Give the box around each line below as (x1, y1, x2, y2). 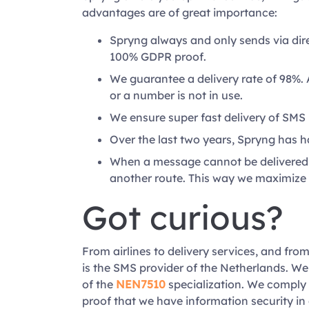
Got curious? (81, 197, 283, 238)
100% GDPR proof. (109, 50, 209, 63)
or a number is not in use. (109, 88, 243, 102)
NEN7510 (115, 277, 166, 291)
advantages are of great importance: (81, 6, 277, 19)
